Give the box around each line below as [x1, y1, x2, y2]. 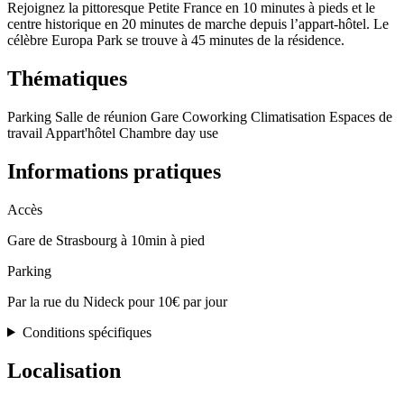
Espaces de [329, 108, 392, 124]
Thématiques [7, 66, 127, 90]
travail [7, 124, 45, 141]
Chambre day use [119, 124, 218, 141]
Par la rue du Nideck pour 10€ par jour [7, 293, 227, 309]
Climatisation [251, 108, 329, 124]
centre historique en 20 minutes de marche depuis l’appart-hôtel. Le [7, 16, 389, 32]
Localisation [7, 358, 121, 382]
